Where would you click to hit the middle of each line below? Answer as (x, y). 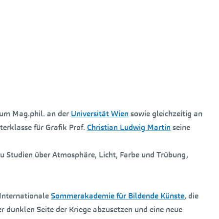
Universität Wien (100, 114)
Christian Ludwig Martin (129, 127)
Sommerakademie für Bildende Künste (118, 196)
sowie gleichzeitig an (165, 114)
